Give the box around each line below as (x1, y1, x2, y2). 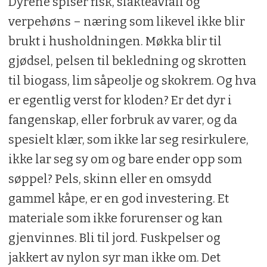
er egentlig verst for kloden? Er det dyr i (8, 92, 232, 107)
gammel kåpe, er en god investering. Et (8, 191, 229, 206)
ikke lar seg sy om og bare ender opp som (8, 151, 242, 166)
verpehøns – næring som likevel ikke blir (8, 14, 245, 29)
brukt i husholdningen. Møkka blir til (8, 33, 222, 48)
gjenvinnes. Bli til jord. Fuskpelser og (8, 230, 221, 245)
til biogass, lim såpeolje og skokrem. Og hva (8, 73, 256, 88)
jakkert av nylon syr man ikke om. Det (8, 250, 221, 265)
